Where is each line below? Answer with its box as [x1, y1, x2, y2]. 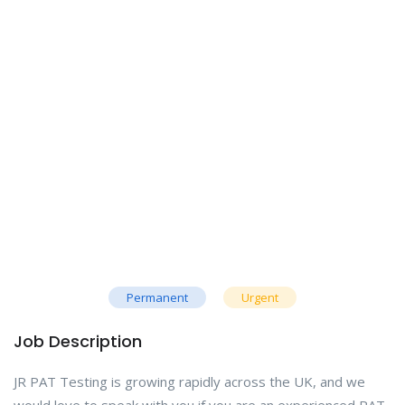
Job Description [14, 330, 142, 353]
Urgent [241, 289, 278, 306]
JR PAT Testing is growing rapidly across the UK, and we [14, 372, 365, 391]
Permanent [127, 289, 188, 306]
